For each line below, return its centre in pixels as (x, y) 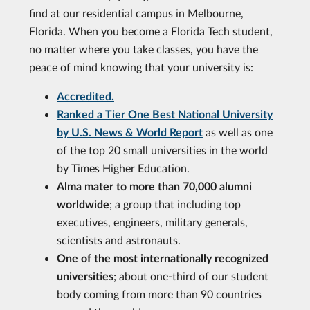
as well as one (238, 132)
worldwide (83, 204)
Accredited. (85, 96)
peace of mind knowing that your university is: (141, 67)
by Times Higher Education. (123, 168)
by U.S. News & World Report (130, 132)
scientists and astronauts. (119, 240)
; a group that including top (175, 204)
